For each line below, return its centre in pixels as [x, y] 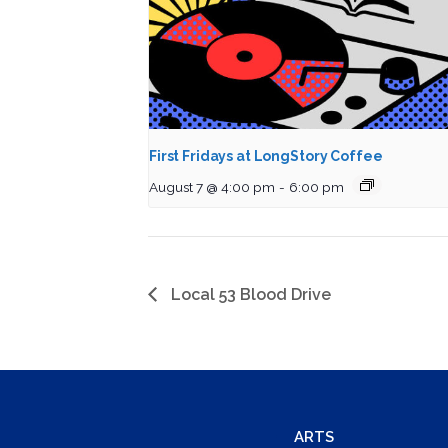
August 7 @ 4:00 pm [212, 187]
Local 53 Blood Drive [249, 294]
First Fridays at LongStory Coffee [266, 156]
